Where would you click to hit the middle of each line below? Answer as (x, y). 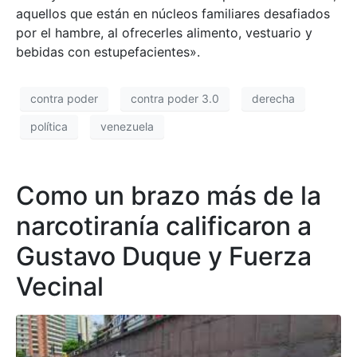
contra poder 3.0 (175, 99)
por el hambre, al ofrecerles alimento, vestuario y (164, 32)
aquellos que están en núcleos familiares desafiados (173, 13)
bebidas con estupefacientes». (108, 51)
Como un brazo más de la (169, 195)
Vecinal (60, 286)
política (49, 127)
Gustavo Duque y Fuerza (164, 256)
